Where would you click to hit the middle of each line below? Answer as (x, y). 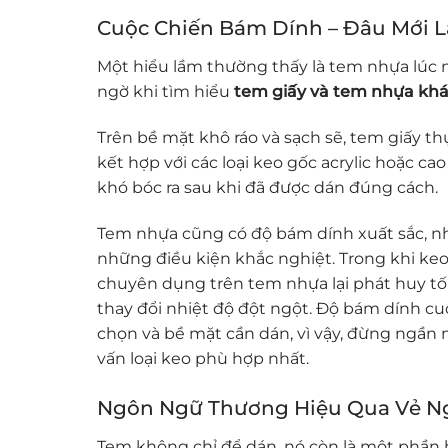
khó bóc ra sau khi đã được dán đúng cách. (267, 187)
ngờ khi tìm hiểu (165, 92)
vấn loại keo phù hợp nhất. (203, 358)
